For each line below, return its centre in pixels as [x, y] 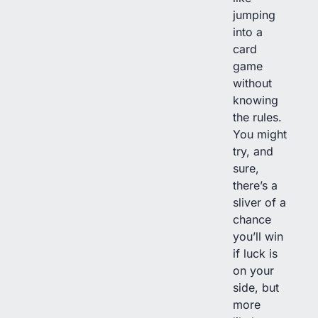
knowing [256, 100]
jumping [254, 15]
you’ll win [258, 236]
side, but [256, 287]
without [252, 83]
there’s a [255, 185]
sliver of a [259, 202]
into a [248, 32]
